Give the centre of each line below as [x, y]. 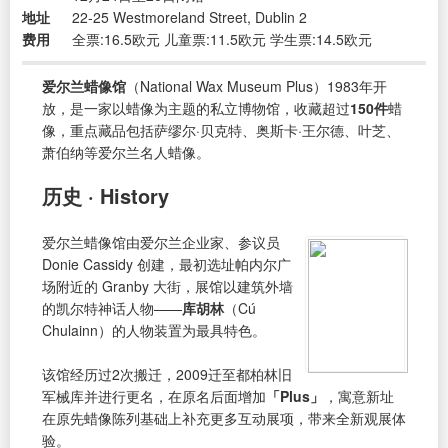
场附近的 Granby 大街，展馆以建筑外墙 [167, 285]
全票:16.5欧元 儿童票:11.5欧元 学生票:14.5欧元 [222, 38]
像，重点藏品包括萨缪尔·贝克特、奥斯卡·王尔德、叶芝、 [221, 129]
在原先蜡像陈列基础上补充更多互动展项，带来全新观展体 [224, 417]
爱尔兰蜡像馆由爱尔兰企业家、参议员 [161, 241]
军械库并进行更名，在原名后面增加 [154, 395]
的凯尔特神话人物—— [112, 307]
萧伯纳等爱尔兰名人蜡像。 [126, 151]
